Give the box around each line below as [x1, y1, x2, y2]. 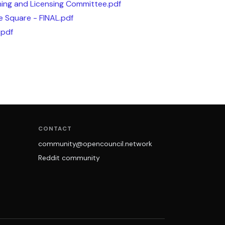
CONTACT [38, 125, 72, 133]
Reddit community [38, 153, 100, 162]
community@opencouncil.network [38, 139, 152, 149]
